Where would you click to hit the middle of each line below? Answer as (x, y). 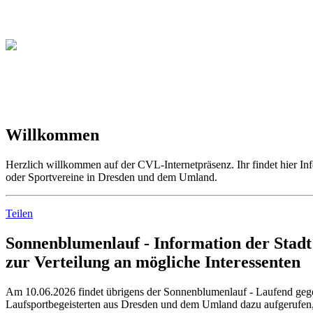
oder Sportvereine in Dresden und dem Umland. (111, 177)
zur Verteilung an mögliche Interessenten (153, 262)
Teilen (19, 213)
